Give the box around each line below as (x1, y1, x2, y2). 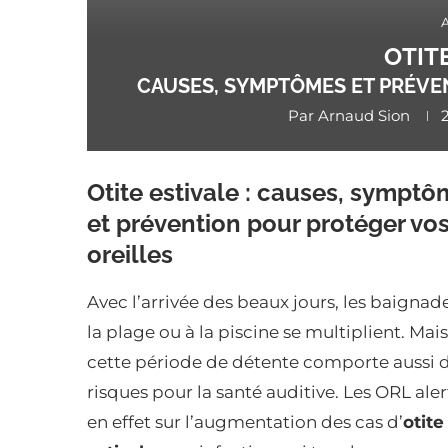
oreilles (87, 240, 173, 270)
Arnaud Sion (317, 106, 410, 126)
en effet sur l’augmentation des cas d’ (87, 412, 403, 433)
